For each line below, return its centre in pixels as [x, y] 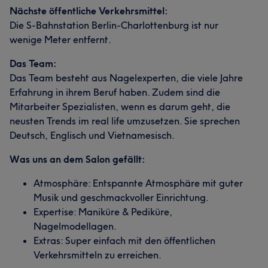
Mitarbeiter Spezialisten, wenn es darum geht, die [120, 106]
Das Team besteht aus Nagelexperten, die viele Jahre [126, 78]
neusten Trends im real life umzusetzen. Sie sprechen [125, 121]
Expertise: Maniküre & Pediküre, [103, 212]
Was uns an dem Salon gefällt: [77, 159]
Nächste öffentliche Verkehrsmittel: [89, 11]
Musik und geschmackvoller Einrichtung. [121, 197]
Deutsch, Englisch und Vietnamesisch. [92, 135]
